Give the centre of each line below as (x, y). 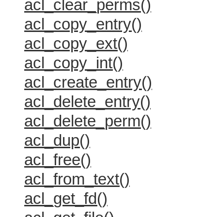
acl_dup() (57, 140)
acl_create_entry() (88, 82)
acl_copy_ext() (76, 43)
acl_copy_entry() (83, 24)
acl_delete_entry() (87, 101)
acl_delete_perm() (88, 121)
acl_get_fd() (66, 198)
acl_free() (58, 160)
